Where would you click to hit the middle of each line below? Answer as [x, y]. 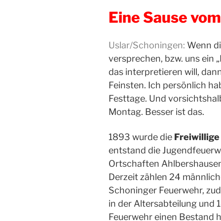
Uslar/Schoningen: [147, 45]
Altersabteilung [166, 204]
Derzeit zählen [139, 177]
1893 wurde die [141, 137]
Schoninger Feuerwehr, [157, 190]
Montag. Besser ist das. [156, 112]
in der [121, 204]
